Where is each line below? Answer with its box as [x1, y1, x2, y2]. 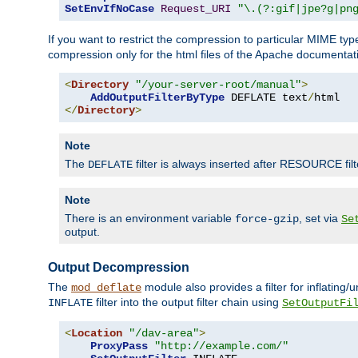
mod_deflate [71, 281, 141, 294]
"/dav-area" [129, 327, 199, 340]
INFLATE [48, 296, 93, 309]
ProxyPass [90, 340, 148, 352]
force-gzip [235, 212, 299, 225]
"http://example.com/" [154, 340, 288, 352]
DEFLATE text [225, 90, 308, 104]
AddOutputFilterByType [90, 90, 225, 104]
